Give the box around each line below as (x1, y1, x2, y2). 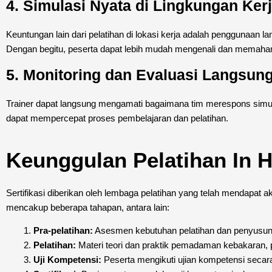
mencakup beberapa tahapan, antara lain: (6, 202, 169, 212)
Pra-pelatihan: (33, 225, 93, 236)
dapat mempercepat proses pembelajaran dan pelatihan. (6, 112, 228, 123)
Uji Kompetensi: (33, 254, 101, 265)
